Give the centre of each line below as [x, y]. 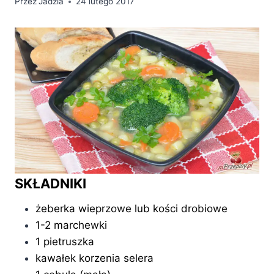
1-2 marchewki [71, 225]
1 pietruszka [65, 242]
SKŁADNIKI [50, 184]
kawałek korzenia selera [94, 258]
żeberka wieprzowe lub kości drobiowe [131, 209]
